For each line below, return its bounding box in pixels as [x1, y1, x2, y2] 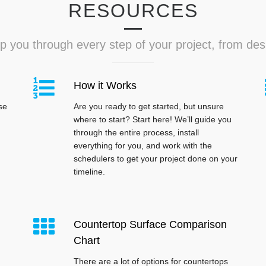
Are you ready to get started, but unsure [74, 102, 224, 112]
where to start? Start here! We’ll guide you [74, 115, 232, 125]
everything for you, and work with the [74, 141, 212, 151]
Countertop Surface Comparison [74, 218, 227, 231]
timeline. [74, 167, 105, 177]
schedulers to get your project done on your [74, 154, 237, 164]
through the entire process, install [74, 128, 199, 138]
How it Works [74, 80, 137, 92]
